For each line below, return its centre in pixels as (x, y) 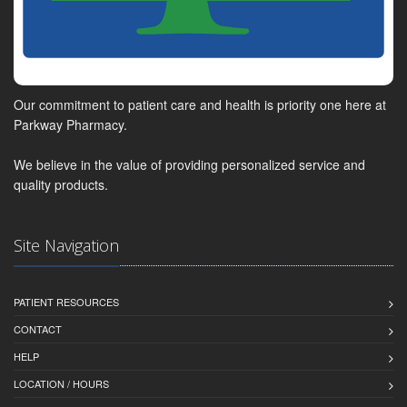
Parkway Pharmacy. (70, 124)
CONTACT (38, 328)
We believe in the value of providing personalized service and (189, 164)
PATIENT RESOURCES (66, 301)
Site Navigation (66, 245)
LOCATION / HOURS (61, 383)
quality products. (61, 184)
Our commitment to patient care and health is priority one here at (200, 104)
